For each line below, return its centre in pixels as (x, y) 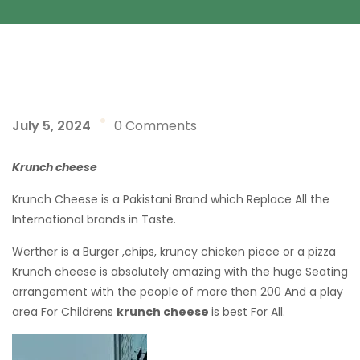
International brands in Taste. (94, 219)
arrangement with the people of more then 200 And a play (178, 292)
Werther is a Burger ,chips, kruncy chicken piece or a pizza (174, 252)
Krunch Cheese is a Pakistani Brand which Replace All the (171, 199)
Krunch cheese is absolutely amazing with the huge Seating (180, 272)
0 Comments (155, 126)
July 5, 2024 (51, 126)
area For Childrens (64, 312)
